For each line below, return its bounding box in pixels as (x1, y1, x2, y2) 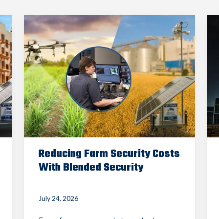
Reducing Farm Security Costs (38, 145, 180, 162)
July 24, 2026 (38, 194, 78, 202)
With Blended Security (38, 159, 143, 176)
